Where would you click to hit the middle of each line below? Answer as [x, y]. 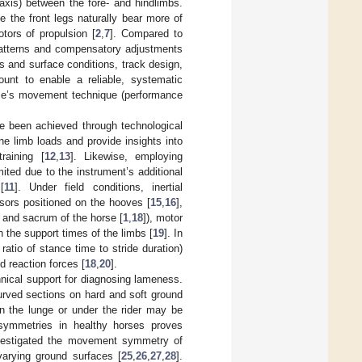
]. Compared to [147, 33]
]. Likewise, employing [126, 156]
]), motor [163, 217]
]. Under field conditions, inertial [99, 187]
